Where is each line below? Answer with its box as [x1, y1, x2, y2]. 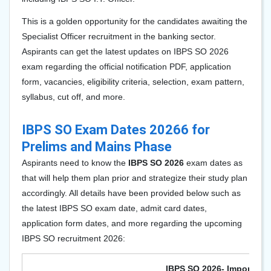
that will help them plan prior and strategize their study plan [22, 173, 247, 183]
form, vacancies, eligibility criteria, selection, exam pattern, [22, 77, 244, 87]
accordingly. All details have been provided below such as [22, 188, 241, 198]
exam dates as [184, 158, 243, 168]
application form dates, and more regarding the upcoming [22, 218, 242, 228]
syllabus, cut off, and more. [22, 92, 125, 102]
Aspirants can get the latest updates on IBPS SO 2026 [22, 47, 229, 56]
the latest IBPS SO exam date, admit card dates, [22, 203, 207, 213]
